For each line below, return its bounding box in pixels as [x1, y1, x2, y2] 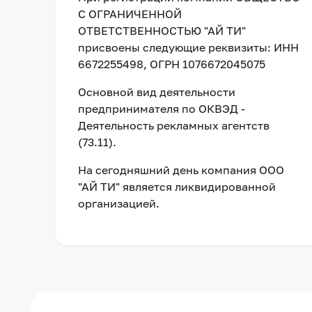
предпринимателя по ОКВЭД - [78, 102, 245, 116]
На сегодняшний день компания [78, 163, 259, 177]
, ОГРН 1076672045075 [143, 57, 265, 71]
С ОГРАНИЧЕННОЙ [78, 7, 182, 21]
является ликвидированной [123, 180, 276, 194]
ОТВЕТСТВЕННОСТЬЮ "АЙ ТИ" [78, 24, 246, 38]
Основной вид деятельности [78, 85, 235, 99]
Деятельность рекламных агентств [78, 118, 270, 132]
